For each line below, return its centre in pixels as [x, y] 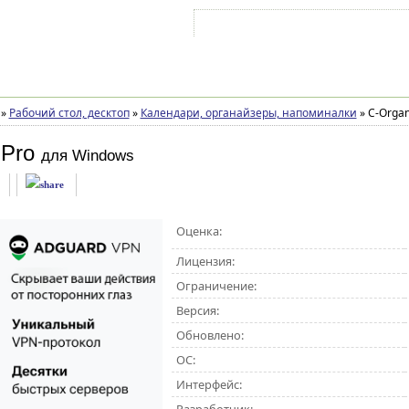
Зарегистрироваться [356, 26]
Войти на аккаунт [253, 26]
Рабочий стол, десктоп [69, 113]
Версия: [197, 310]
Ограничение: [216, 286]
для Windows [87, 156]
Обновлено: [210, 335]
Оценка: [199, 231]
